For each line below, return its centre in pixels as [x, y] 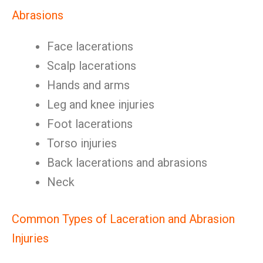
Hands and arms [88, 85]
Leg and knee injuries [101, 104]
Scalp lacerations [92, 66]
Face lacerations [90, 46]
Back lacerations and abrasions [127, 163]
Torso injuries [82, 143]
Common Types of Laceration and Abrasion [123, 219]
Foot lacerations [90, 124]
